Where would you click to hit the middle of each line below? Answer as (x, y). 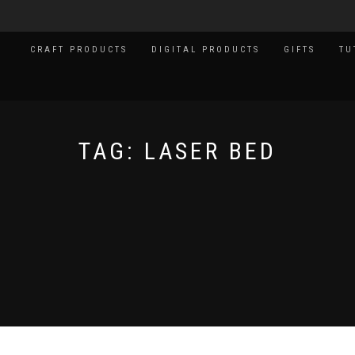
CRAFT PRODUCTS (79, 50)
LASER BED (210, 151)
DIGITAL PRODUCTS (206, 50)
